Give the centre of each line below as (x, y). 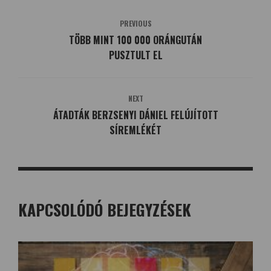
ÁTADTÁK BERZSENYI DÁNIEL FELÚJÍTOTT (135, 115)
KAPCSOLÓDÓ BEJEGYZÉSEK (105, 209)
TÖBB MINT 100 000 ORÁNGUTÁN (135, 40)
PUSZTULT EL (135, 55)
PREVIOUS (135, 23)
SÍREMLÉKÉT (135, 130)
